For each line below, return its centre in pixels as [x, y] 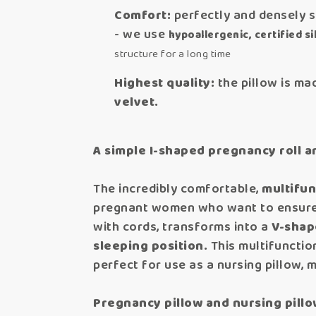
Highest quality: [164, 84]
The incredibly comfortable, [177, 189]
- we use [141, 35]
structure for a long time [173, 55]
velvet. [136, 103]
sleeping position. [150, 247]
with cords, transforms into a [182, 227]
